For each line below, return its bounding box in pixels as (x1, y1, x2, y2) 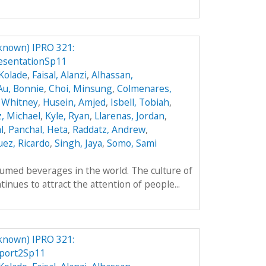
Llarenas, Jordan (94, 109, 164, 123)
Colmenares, (116, 82, 172, 96)
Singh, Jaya (54, 137, 102, 150)
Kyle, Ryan (45, 109, 90, 123)
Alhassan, (91, 68, 133, 82)
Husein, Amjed (42, 96, 106, 109)
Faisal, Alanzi (31, 68, 87, 82)
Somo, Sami (106, 137, 157, 150)
